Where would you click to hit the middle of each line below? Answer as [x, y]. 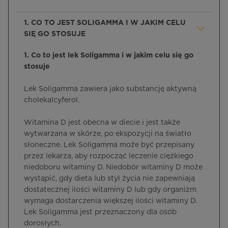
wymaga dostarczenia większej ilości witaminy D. [110, 201]
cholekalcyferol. [52, 100]
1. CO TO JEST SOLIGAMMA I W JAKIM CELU [105, 23]
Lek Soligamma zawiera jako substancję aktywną [110, 89]
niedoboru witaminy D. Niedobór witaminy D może [113, 167]
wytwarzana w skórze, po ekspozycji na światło [108, 134]
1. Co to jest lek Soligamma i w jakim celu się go [109, 55]
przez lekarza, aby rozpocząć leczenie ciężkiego [109, 156]
